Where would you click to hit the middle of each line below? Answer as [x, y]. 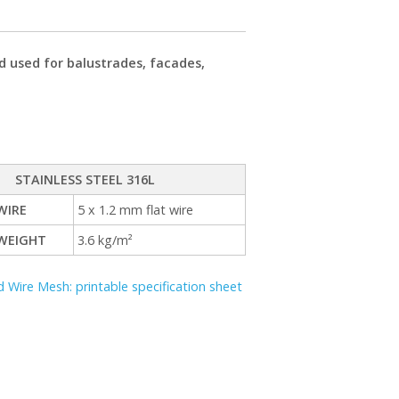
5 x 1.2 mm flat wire [136, 210]
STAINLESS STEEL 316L [85, 180]
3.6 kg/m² [106, 240]
